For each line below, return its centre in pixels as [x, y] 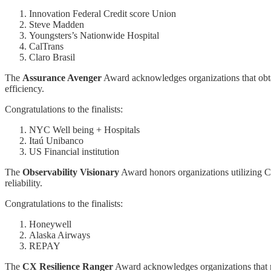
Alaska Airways [60, 235]
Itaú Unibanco [56, 140]
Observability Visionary [71, 172]
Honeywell [50, 224]
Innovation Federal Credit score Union [103, 13]
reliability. [24, 183]
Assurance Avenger [62, 77]
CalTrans [46, 46]
